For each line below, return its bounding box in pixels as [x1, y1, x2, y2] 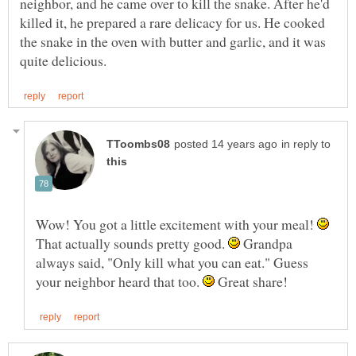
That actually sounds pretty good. [36, 234, 228, 253]
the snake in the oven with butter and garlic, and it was [20, 32, 326, 52]
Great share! [215, 272, 288, 292]
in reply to [281, 138, 331, 151]
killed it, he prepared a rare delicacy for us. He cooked [20, 13, 325, 33]
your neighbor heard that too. [36, 272, 203, 292]
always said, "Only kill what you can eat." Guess [36, 253, 308, 273]
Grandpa [240, 234, 292, 253]
